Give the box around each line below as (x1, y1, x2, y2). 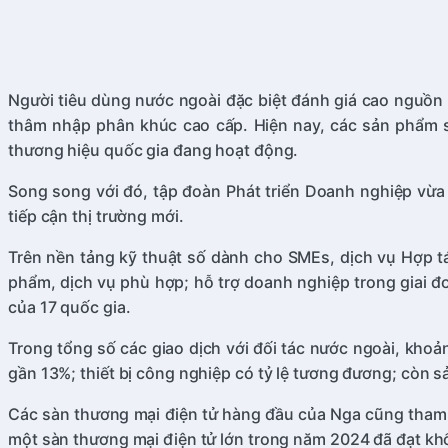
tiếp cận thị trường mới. (8, 206, 184, 227)
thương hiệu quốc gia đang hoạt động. (8, 140, 299, 161)
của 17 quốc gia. (8, 297, 131, 318)
